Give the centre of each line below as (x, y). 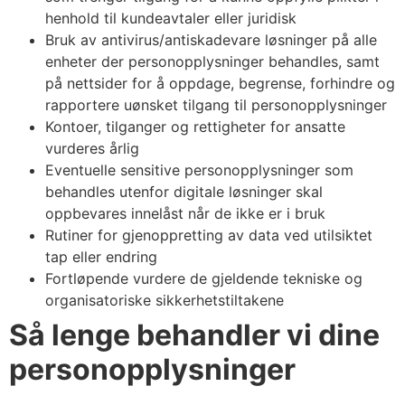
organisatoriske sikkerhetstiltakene (165, 300)
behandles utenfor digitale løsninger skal (184, 191)
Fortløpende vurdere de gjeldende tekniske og (204, 278)
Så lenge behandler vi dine (194, 334)
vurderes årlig (92, 148)
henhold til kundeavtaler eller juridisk (171, 18)
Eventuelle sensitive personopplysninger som (199, 170)
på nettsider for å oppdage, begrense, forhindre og (220, 83)
